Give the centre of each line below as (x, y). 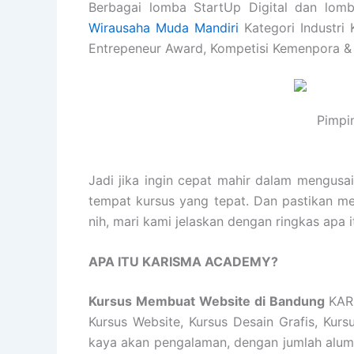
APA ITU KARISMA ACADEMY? (183, 262)
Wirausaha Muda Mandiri (164, 28)
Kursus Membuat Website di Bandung (209, 301)
